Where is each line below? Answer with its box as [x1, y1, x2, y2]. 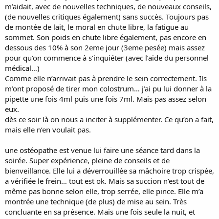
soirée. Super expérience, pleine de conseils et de [5, 155, 170, 165]
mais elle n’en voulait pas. [5, 124, 91, 134]
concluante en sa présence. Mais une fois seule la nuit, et [5, 206, 195, 217]
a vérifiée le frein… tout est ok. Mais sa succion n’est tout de [5, 175, 204, 186]
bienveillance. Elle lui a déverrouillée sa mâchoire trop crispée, [5, 165, 214, 175]
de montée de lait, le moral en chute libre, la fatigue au [5, 22, 189, 32]
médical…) [5, 63, 40, 73]
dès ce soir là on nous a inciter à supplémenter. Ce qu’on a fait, [5, 114, 214, 124]
